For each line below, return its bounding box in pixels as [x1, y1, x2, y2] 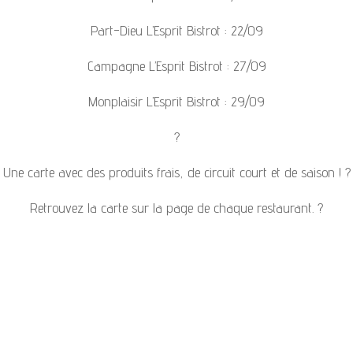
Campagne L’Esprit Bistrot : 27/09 [87, 58, 266, 74]
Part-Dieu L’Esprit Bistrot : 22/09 [90, 22, 263, 39]
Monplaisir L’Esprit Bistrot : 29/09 [88, 93, 265, 110]
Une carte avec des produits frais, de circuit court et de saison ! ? [2, 164, 351, 180]
